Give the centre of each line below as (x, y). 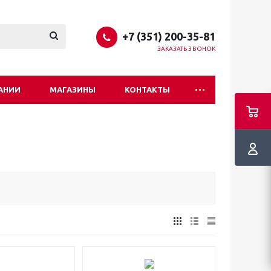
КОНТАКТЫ (147, 90)
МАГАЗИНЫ (73, 90)
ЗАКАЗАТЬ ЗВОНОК (186, 48)
